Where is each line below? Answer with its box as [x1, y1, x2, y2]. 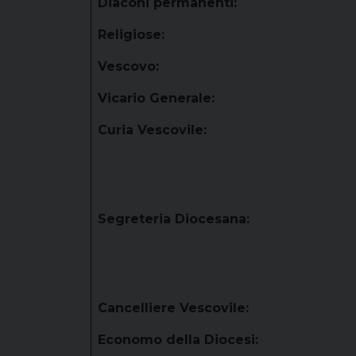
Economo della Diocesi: [98, 332, 258, 347]
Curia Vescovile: [98, 122, 207, 137]
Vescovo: [98, 59, 159, 74]
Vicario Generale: [98, 91, 215, 106]
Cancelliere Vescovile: [98, 300, 249, 315]
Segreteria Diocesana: [98, 211, 250, 226]
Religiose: [98, 27, 164, 42]
